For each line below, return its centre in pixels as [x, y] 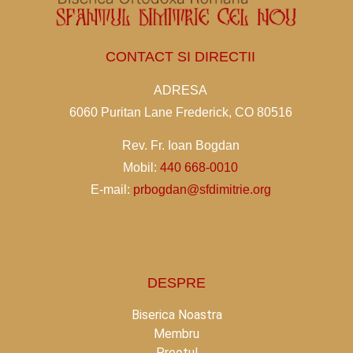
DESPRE [176, 283]
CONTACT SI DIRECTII [180, 57]
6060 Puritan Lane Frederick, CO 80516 [180, 112]
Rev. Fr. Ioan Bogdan [180, 146]
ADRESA [180, 90]
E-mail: [110, 190]
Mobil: [141, 168]
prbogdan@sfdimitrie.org [200, 190]
